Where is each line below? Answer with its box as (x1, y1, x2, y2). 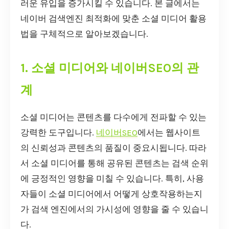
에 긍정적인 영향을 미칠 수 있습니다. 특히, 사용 (20, 173, 204, 184)
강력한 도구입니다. (20, 127, 96, 138)
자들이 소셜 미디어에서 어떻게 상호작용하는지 (20, 189, 202, 199)
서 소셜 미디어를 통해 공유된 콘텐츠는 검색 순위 (20, 158, 209, 168)
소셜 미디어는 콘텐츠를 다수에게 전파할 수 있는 (20, 112, 207, 122)
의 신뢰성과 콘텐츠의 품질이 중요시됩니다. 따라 (20, 143, 207, 153)
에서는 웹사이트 (138, 127, 200, 138)
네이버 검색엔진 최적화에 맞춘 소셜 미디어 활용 (20, 14, 207, 24)
